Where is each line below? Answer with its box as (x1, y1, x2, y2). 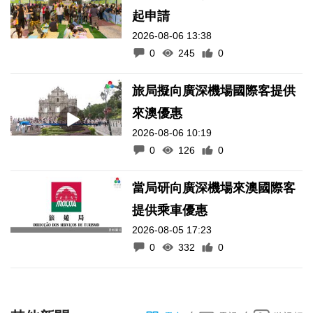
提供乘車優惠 (132, 203, 208, 217)
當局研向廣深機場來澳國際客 (132, 180, 296, 195)
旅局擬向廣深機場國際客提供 (132, 83, 296, 98)
